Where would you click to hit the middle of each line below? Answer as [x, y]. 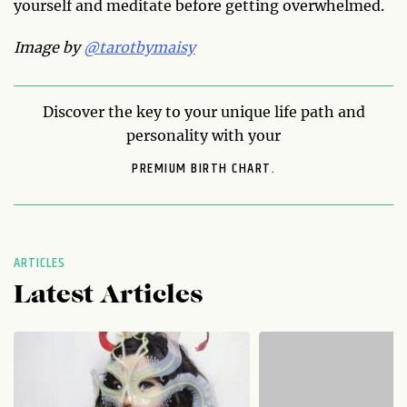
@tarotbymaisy [139, 47]
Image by [49, 47]
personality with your [203, 135]
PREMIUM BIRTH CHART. [203, 169]
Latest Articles [108, 296]
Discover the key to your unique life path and [203, 112]
